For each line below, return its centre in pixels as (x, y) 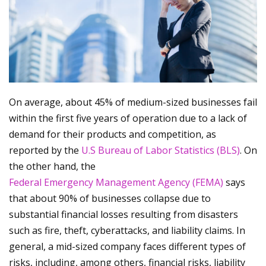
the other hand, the (52, 166)
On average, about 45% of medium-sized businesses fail (133, 102)
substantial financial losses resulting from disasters (123, 214)
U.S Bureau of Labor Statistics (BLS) (161, 150)
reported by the (45, 150)
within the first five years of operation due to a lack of (128, 118)
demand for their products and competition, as (113, 134)
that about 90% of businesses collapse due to (110, 198)
